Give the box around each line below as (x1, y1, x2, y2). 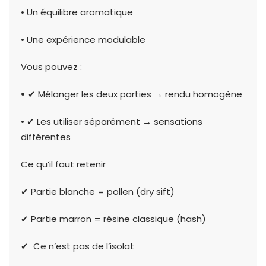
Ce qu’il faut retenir (21, 158, 106, 171)
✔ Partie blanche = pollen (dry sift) (21, 185, 175, 198)
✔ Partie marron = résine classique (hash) (21, 213, 206, 226)
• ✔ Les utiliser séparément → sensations (21, 115, 202, 128)
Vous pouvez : (21, 61, 82, 74)
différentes (21, 131, 71, 144)
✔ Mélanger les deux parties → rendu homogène (26, 88, 242, 101)
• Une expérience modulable (21, 33, 145, 46)
